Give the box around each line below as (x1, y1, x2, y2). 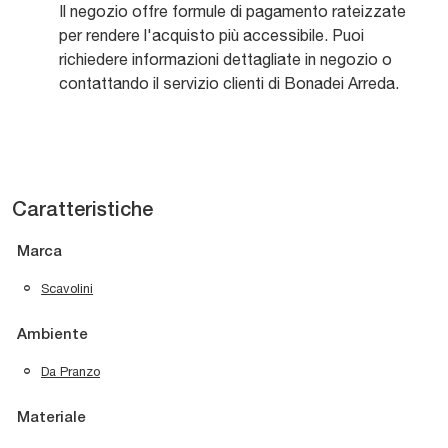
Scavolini (41, 281, 93, 297)
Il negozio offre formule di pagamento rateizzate (59, 2, 406, 21)
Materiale (17, 411, 86, 426)
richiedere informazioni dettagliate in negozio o (59, 50, 392, 69)
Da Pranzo (41, 364, 100, 380)
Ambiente (17, 328, 88, 343)
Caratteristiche (12, 202, 153, 221)
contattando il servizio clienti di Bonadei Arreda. (59, 74, 399, 93)
